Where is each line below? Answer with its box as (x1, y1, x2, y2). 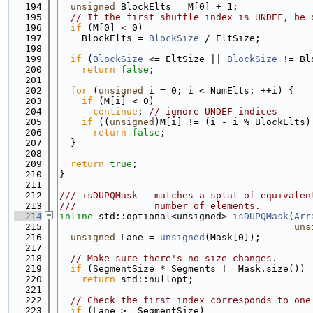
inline (59, 211, 93, 221)
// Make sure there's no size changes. (71, 253, 277, 263)
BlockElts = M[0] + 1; (115, 1, 238, 12)
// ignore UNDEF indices (149, 106, 277, 117)
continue (93, 106, 138, 117)
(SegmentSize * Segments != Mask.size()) (82, 263, 305, 274)
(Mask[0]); (205, 232, 261, 242)
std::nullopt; (115, 274, 194, 284)
